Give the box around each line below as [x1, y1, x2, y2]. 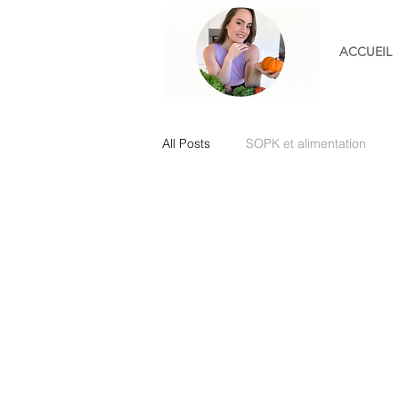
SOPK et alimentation [246, 134, 366, 151]
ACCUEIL [339, 44, 392, 60]
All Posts [162, 134, 210, 151]
